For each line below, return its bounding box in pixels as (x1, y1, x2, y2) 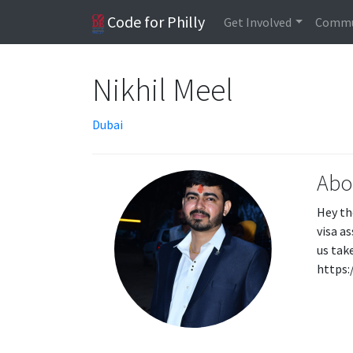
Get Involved (224, 14, 292, 30)
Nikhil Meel (92, 70, 236, 110)
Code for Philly (104, 12, 206, 32)
